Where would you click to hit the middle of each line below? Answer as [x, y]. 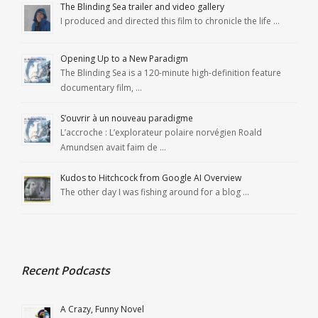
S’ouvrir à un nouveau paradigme [127, 119]
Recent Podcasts [66, 271]
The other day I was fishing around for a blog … [155, 192]
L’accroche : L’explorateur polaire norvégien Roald [161, 133]
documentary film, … [101, 88]
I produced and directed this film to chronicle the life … [170, 21]
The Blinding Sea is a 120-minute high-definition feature [171, 73]
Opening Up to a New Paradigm [124, 59]
